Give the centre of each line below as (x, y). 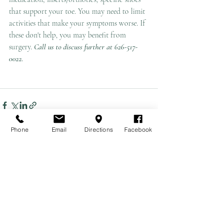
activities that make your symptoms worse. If (78, 23)
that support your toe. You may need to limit (78, 11)
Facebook (138, 129)
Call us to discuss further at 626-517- (86, 47)
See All (148, 161)
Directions (99, 129)
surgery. (21, 47)
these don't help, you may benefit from (68, 35)
